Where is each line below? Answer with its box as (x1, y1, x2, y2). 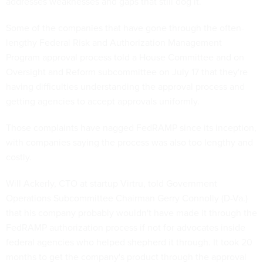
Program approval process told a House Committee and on (6, 50, 244, 65)
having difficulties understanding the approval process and (6, 80, 245, 94)
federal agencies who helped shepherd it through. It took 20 (6, 235, 252, 249)
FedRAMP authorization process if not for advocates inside (6, 221, 245, 235)
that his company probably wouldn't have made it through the (6, 206, 257, 220)
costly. (6, 150, 32, 164)
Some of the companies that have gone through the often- (6, 21, 244, 35)
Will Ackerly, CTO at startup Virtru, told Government (6, 177, 217, 191)
